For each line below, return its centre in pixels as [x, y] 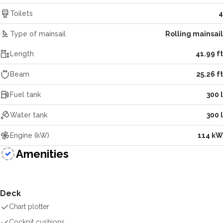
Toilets [21, 13]
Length [22, 54]
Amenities [42, 154]
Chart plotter [29, 207]
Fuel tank [25, 95]
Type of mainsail [38, 34]
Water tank [29, 115]
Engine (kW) [30, 135]
